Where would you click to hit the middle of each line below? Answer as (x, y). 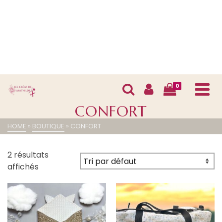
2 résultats (28, 155)
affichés (23, 167)
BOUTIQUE (48, 126)
